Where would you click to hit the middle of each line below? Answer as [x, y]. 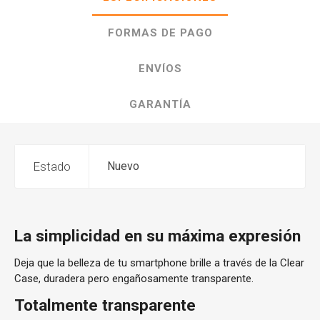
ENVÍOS [160, 69]
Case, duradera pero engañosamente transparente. [134, 279]
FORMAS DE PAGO [160, 33]
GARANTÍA [160, 104]
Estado [52, 166]
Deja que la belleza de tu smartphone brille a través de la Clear [159, 263]
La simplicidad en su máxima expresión [157, 236]
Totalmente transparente [105, 305]
